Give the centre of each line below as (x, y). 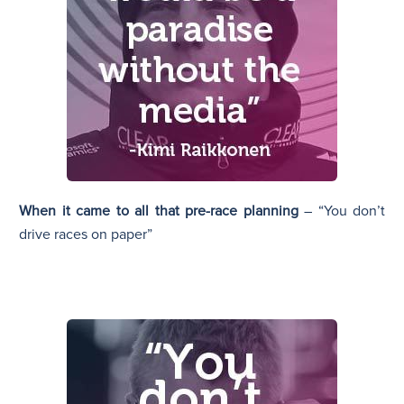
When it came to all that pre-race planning (159, 211)
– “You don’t (341, 211)
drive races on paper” (86, 234)
